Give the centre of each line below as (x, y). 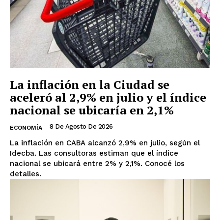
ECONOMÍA (26, 128)
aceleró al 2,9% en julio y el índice (108, 97)
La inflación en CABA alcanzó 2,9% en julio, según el (105, 143)
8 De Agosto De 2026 (81, 127)
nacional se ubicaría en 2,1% (92, 110)
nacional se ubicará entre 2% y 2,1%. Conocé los (97, 164)
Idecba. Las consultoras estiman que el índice (94, 153)
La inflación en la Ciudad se (90, 85)
